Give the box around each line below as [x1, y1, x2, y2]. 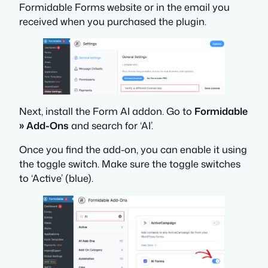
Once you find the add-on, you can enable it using [19, 142, 247, 157]
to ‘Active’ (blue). [19, 171, 93, 185]
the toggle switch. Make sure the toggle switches [19, 157, 240, 171]
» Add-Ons [19, 118, 69, 132]
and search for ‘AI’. [69, 118, 153, 132]
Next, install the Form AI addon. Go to [19, 103, 194, 118]
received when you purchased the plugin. [19, 14, 206, 28]
